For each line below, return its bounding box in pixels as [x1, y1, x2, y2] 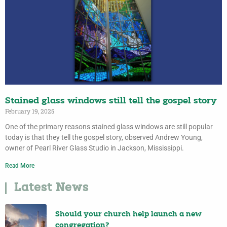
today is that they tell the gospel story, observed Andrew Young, [5, 133, 203, 142]
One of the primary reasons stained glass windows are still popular [5, 123, 213, 131]
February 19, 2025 [5, 107, 54, 116]
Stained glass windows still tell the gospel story [5, 96, 217, 106]
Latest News [14, 182, 89, 195]
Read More [5, 162, 34, 170]
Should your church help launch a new [55, 210, 202, 218]
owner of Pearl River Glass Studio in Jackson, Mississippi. [5, 144, 184, 153]
